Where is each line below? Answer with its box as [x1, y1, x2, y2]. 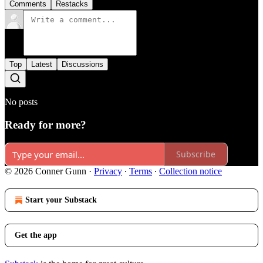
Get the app [15, 230, 57, 240]
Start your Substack [25, 195, 97, 204]
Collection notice [159, 166, 222, 176]
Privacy [94, 166, 122, 176]
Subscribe [176, 149, 215, 160]
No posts [5, 97, 38, 107]
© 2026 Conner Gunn [5, 166, 86, 176]
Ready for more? [5, 119, 86, 131]
